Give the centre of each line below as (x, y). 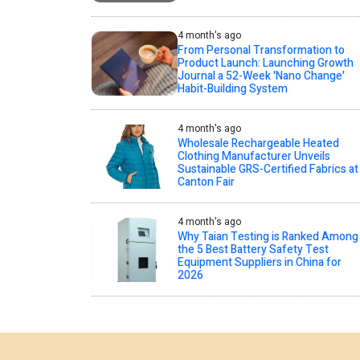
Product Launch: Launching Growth (265, 63)
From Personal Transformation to (261, 51)
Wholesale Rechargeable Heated (258, 144)
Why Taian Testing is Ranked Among (268, 237)
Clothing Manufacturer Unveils (254, 157)
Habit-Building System (232, 89)
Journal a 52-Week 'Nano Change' (261, 76)
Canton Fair (206, 182)
